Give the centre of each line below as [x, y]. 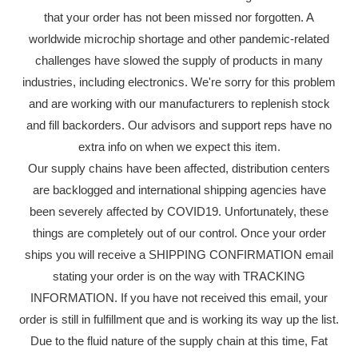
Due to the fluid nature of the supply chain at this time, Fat [179, 341]
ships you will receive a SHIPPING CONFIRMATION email [179, 255]
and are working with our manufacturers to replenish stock [179, 104]
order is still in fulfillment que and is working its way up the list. [179, 320]
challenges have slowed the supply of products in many [179, 61]
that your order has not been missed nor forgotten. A [179, 18]
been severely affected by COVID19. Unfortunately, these [179, 212]
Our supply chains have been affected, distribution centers [179, 169]
